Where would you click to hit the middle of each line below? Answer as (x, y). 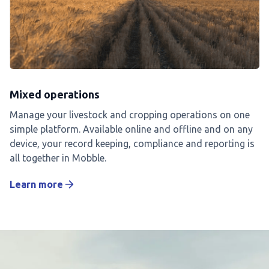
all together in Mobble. (58, 158)
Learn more (36, 185)
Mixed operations (55, 95)
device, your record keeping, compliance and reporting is (132, 144)
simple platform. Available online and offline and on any (131, 129)
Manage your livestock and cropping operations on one (130, 115)
